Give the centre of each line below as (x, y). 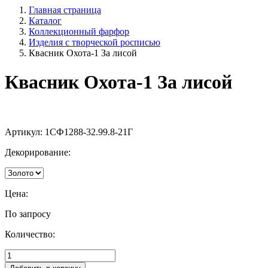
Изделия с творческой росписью (95, 42)
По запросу (28, 214)
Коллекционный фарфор (79, 31)
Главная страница (65, 10)
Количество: (30, 234)
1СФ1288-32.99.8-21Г (89, 132)
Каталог (45, 20)
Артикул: (25, 132)
